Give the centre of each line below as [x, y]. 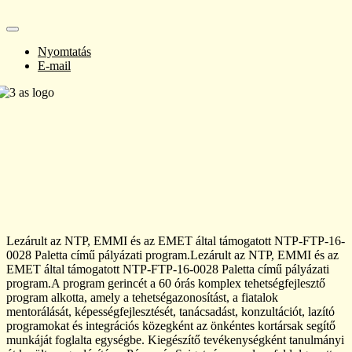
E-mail [54, 66]
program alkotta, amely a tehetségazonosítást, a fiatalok [142, 298]
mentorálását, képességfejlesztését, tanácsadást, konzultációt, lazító [170, 312]
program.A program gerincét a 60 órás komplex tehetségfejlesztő [166, 284]
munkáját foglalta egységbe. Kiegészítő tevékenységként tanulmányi [175, 340]
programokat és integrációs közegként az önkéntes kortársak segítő [171, 326]
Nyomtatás [64, 52]
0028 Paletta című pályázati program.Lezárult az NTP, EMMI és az [172, 255]
